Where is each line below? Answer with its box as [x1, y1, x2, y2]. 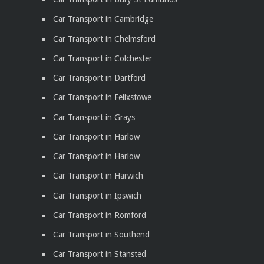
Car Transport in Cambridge [53, 14, 153, 24]
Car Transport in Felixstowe [53, 93, 151, 103]
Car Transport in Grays [53, 112, 135, 122]
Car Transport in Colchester [53, 53, 152, 63]
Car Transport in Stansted [53, 249, 146, 259]
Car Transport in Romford [53, 210, 146, 220]
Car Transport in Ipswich [53, 190, 141, 200]
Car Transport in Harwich [53, 171, 143, 181]
